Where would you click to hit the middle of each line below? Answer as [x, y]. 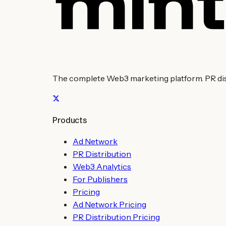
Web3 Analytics [102, 167]
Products [70, 120]
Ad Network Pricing [109, 205]
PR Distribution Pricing [116, 217]
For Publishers [100, 179]
